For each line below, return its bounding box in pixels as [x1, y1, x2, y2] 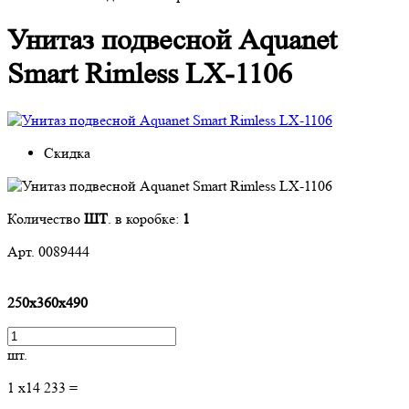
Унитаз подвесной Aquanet [7, 24, 337, 58]
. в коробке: [108, 209, 183, 227]
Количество [7, 209, 84, 227]
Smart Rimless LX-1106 [7, 58, 292, 91]
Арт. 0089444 [7, 242, 89, 260]
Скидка [44, 143, 90, 162]
